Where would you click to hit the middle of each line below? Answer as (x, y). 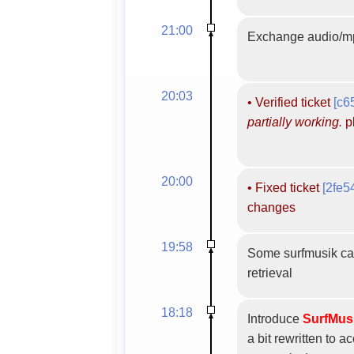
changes (271, 207)
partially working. (294, 121)
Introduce (275, 318)
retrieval (269, 272)
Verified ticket (294, 102)
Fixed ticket (288, 187)
